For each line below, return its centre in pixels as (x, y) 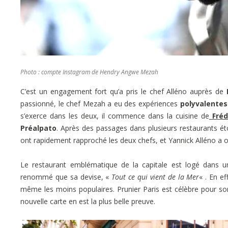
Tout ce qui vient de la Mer (155, 177)
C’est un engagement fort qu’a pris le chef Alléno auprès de (122, 91)
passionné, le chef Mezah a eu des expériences (100, 103)
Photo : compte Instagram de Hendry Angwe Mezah (89, 72)
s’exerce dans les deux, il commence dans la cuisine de (115, 116)
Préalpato (38, 128)
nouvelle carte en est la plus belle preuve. (88, 201)
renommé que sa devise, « (66, 177)
